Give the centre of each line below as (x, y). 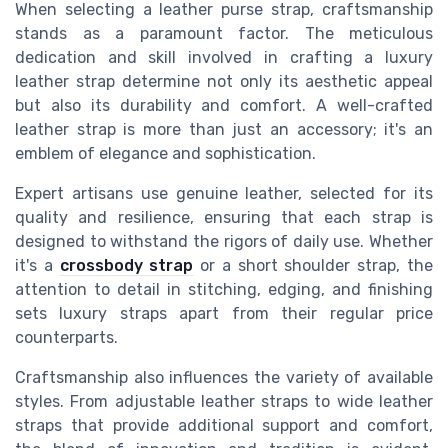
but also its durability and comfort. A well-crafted (224, 106)
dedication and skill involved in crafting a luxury (224, 58)
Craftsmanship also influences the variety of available (224, 378)
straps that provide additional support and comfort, (224, 426)
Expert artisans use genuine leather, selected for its (224, 194)
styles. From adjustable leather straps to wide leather (224, 402)
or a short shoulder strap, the (313, 266)
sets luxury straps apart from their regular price (224, 314)
